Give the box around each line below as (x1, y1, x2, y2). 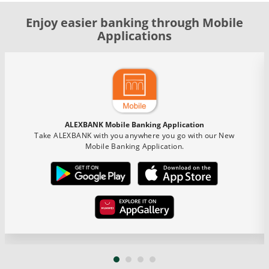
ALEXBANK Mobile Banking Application (65, 119, 204, 130)
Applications (97, 27, 172, 44)
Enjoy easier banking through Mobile (26, 14, 243, 31)
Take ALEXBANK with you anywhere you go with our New (34, 130, 235, 141)
